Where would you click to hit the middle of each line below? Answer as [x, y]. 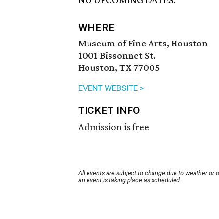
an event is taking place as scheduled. [130, 180]
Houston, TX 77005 [119, 68]
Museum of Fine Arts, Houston [143, 43]
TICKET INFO [109, 111]
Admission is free [114, 127]
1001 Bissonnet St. [117, 55]
